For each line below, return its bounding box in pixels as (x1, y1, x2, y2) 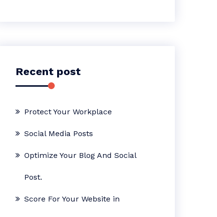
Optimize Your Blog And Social (24, 151, 137, 160)
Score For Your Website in (24, 194, 120, 204)
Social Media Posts (24, 129, 93, 139)
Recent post (15, 65, 81, 78)
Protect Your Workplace (24, 107, 112, 117)
